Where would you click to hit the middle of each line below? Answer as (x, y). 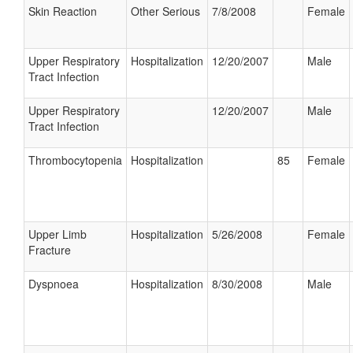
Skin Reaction (63, 11)
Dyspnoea (54, 284)
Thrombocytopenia (75, 160)
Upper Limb (58, 234)
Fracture (50, 250)
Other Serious (165, 11)
